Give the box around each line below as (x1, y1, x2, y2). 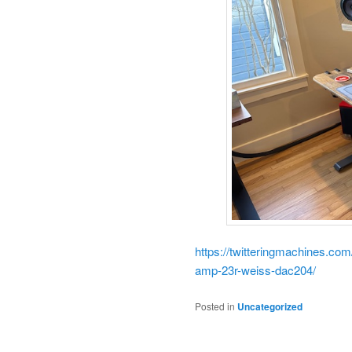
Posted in (195, 299, 235, 313)
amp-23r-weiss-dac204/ (195, 262, 316, 279)
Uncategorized (237, 299, 302, 313)
